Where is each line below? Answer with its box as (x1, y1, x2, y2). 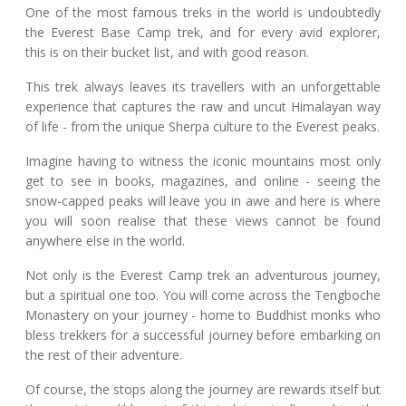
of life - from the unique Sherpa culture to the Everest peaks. (25, 117, 380, 135)
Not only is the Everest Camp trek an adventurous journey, (25, 266, 381, 284)
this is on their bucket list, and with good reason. (25, 43, 309, 61)
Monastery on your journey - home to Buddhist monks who (25, 305, 381, 324)
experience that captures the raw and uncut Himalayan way (25, 97, 381, 115)
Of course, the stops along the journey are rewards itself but (25, 380, 381, 398)
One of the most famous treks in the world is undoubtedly (25, 3, 381, 21)
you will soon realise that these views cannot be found (25, 211, 381, 229)
